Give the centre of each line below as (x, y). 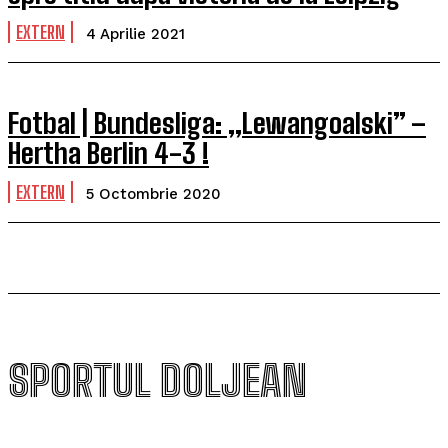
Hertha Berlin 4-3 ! (108, 153)
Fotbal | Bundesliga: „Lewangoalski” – (217, 123)
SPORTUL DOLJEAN (157, 381)
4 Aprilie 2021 (135, 34)
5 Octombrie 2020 (153, 194)
